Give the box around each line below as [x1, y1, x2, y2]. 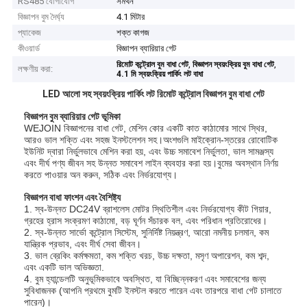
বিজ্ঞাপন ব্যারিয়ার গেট [116, 43, 177, 54]
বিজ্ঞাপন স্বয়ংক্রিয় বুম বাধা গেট [193, 60, 275, 70]
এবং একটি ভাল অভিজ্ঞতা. [24, 261, 105, 273]
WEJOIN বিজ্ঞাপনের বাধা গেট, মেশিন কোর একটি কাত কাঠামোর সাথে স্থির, [24, 122, 268, 134]
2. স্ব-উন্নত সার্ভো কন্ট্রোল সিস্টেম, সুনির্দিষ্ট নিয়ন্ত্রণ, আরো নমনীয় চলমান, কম [24, 226, 269, 238]
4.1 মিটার [116, 12, 145, 23]
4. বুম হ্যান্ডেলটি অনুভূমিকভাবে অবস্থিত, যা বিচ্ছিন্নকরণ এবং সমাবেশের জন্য [24, 273, 267, 284]
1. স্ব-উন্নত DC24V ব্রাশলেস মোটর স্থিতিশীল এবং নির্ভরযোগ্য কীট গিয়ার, [24, 203, 272, 214]
